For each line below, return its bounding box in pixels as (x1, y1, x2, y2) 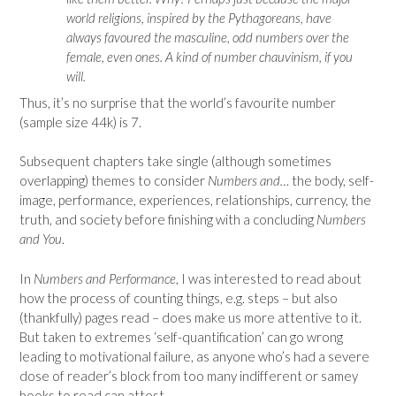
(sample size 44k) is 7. (19, 113, 141, 130)
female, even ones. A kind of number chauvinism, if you (65, 49, 353, 65)
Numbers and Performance (34, 270, 176, 286)
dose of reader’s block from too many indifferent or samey (19, 367, 358, 384)
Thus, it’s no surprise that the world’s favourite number (19, 94, 336, 110)
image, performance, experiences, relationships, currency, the (19, 192, 371, 208)
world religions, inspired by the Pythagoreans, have (65, 10, 331, 26)
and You (19, 231, 62, 247)
